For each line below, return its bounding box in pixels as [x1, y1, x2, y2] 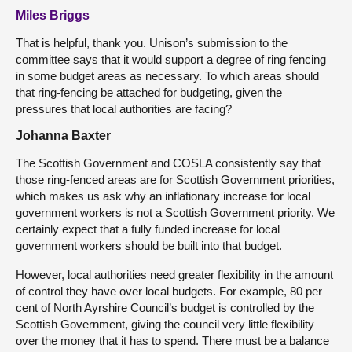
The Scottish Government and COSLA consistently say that [16, 156, 321, 170]
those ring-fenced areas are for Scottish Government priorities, [16, 172, 335, 186]
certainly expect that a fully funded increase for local [16, 222, 280, 236]
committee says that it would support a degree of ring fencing [16, 52, 326, 66]
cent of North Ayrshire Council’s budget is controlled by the [16, 300, 314, 314]
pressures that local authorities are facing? [16, 101, 232, 115]
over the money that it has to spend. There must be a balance [16, 333, 329, 347]
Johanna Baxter [16, 128, 111, 142]
